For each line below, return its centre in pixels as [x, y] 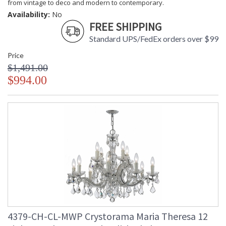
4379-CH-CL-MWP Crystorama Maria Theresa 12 [108, 216]
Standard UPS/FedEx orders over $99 [154, 39]
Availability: [29, 15]
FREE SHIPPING [125, 27]
